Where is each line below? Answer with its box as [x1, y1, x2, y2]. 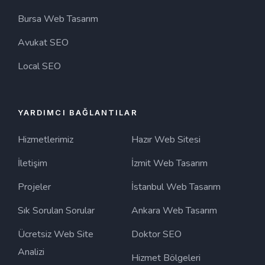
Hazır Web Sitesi [131, 132, 201, 146]
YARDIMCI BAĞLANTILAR [18, 108, 138, 118]
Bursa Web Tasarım [18, 12, 98, 26]
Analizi [18, 245, 44, 258]
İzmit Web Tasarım [131, 156, 208, 170]
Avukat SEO [18, 36, 69, 50]
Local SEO [18, 60, 61, 73]
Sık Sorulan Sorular [18, 203, 95, 217]
